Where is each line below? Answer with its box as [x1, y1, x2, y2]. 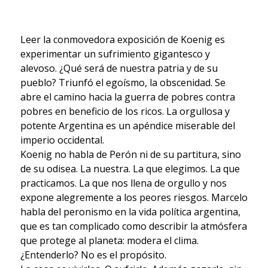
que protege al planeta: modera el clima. [20, 234, 199, 248]
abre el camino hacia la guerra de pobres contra [20, 90, 235, 104]
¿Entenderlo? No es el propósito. [20, 248, 166, 262]
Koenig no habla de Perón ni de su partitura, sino [20, 148, 241, 162]
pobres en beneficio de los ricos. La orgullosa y [20, 105, 230, 118]
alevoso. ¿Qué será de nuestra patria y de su [20, 62, 218, 75]
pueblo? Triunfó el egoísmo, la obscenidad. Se [20, 76, 226, 90]
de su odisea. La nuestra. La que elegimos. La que [20, 162, 240, 176]
